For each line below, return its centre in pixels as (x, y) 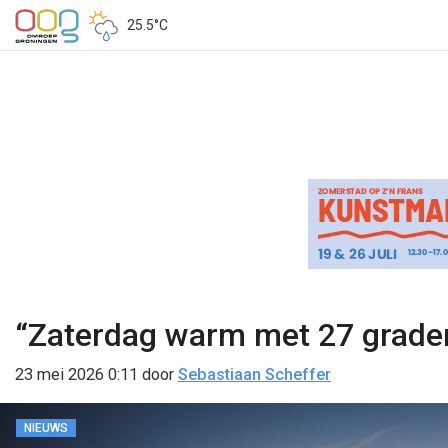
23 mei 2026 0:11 (76, 374)
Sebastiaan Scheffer (254, 374)
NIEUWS (46, 428)
